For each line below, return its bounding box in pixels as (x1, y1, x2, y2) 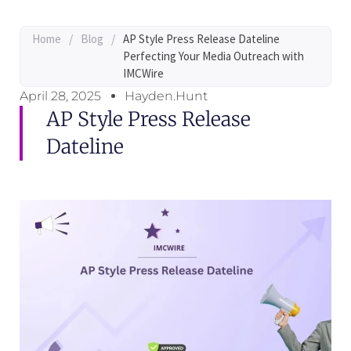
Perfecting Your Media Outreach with (123, 48, 304, 63)
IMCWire (123, 65, 164, 81)
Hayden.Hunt (125, 88, 208, 103)
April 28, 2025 (20, 88, 101, 103)
